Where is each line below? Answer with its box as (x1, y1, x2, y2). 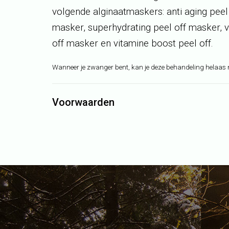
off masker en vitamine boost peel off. (52, 38, 213, 49)
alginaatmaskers (93, 6, 163, 17)
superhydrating (88, 22, 151, 33)
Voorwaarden (52, 96, 114, 108)
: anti (163, 6, 182, 17)
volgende (52, 6, 90, 17)
